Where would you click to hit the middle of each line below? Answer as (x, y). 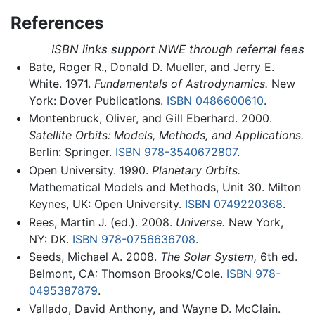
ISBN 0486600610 (215, 100)
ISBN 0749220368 (233, 204)
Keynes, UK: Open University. (107, 204)
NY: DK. (50, 239)
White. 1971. (61, 83)
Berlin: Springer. (72, 152)
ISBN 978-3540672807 (176, 152)
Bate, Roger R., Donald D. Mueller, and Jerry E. (151, 66)
